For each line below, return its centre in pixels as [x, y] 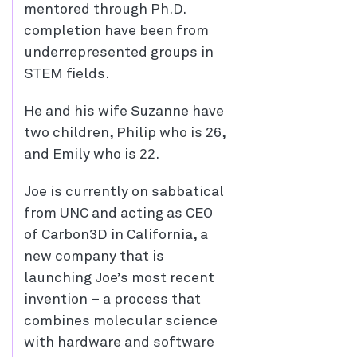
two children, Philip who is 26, [125, 133]
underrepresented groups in [119, 53]
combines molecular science [121, 322]
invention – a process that [112, 300]
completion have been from [116, 31]
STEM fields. [67, 75]
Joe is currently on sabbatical [124, 192]
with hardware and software [119, 343]
